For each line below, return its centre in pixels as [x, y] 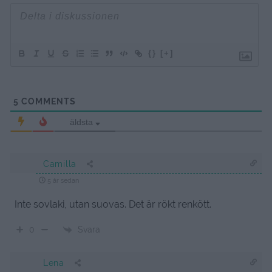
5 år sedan [62, 181]
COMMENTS [47, 102]
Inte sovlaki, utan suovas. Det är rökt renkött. [113, 205]
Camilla [60, 164]
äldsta [81, 122]
